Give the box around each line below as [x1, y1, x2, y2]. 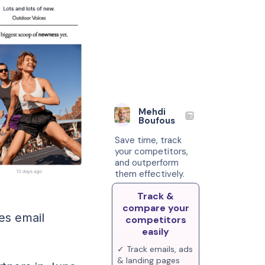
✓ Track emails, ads [117, 244, 193, 254]
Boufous [138, 114, 175, 127]
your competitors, [115, 146, 189, 157]
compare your [122, 202, 189, 214]
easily [142, 225, 170, 238]
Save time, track [115, 134, 182, 146]
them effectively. [115, 168, 185, 180]
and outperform [115, 157, 179, 169]
